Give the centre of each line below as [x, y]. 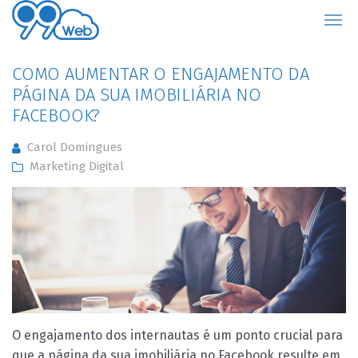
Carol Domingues [75, 147]
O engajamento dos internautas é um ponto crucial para [177, 335]
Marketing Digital [77, 166]
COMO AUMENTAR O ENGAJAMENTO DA [161, 74]
